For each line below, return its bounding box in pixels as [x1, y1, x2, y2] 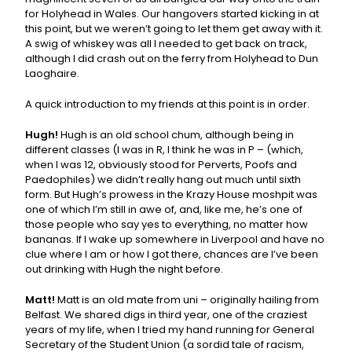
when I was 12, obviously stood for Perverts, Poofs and [25, 157, 298, 173]
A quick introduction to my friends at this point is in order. [25, 97, 310, 112]
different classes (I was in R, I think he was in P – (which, [25, 142, 304, 158]
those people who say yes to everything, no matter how [25, 217, 309, 233]
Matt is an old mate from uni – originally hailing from [55, 292, 320, 308]
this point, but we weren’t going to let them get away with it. [25, 21, 324, 37]
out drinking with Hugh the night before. [25, 262, 224, 277]
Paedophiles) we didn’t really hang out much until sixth [25, 172, 302, 188]
